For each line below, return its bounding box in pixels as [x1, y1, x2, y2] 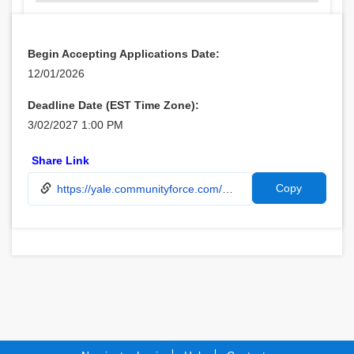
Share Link [32, 154, 89, 167]
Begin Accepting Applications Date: [28, 47, 220, 60]
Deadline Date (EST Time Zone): [28, 99, 199, 111]
